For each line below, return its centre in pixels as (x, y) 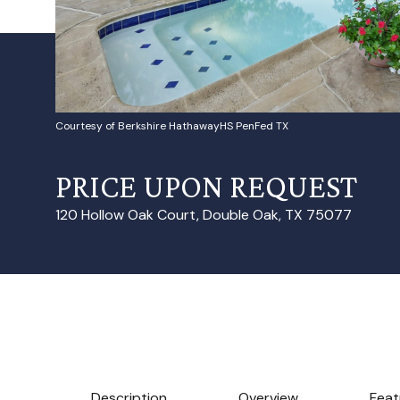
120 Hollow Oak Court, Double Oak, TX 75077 (204, 215)
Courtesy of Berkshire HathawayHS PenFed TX (172, 126)
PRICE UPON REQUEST (206, 187)
